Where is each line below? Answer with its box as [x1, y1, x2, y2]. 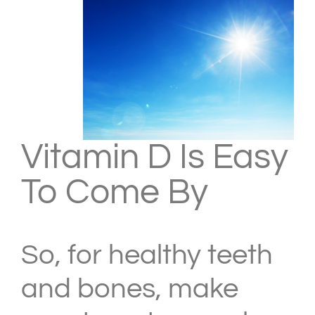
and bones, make [21, 274, 238, 303]
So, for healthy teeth [21, 240, 273, 269]
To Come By [21, 174, 208, 211]
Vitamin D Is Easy [21, 139, 288, 176]
